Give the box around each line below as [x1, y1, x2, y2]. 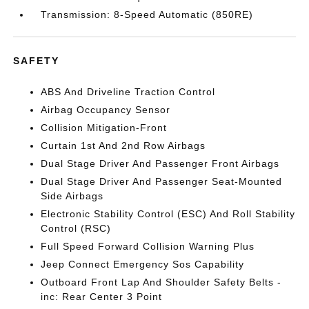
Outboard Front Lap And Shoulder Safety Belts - [41, 277, 282, 288]
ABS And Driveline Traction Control [41, 86, 216, 97]
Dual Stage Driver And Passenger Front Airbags [41, 158, 280, 169]
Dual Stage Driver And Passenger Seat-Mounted [41, 176, 283, 187]
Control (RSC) [41, 223, 112, 234]
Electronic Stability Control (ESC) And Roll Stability [41, 208, 296, 219]
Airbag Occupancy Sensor [41, 104, 171, 115]
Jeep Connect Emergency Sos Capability [41, 259, 245, 270]
